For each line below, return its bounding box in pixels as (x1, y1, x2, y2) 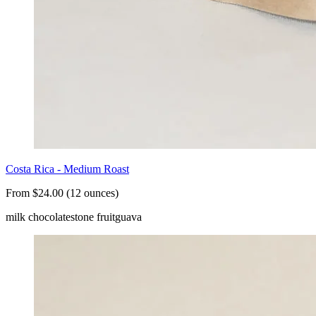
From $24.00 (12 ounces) (6, 186, 119, 199)
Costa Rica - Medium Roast (6, 162, 129, 175)
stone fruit (71, 210, 115, 223)
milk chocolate (6, 210, 71, 223)
